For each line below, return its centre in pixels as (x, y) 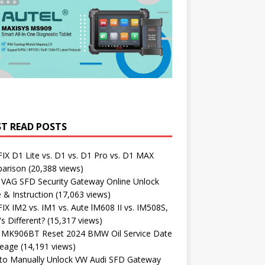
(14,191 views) (48, 246)
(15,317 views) (75, 220)
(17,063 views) (83, 194)
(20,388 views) (56, 168)
